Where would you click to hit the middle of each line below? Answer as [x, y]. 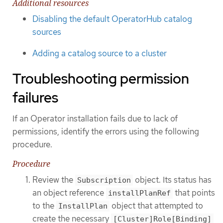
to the [44, 206]
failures [35, 98]
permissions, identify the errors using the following [106, 132]
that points [194, 193]
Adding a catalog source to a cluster [100, 53]
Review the [54, 180]
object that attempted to [156, 206]
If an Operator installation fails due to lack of [95, 119]
